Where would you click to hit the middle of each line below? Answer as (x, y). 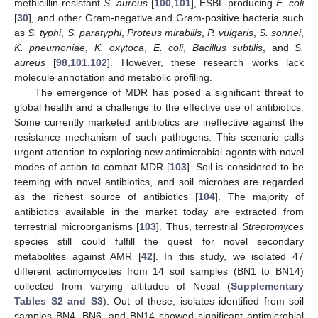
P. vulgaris (230, 33)
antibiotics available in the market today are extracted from (159, 212)
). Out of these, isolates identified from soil (203, 301)
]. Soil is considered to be (246, 167)
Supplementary (267, 286)
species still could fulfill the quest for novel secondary (159, 242)
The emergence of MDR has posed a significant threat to (169, 93)
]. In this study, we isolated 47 (228, 257)
